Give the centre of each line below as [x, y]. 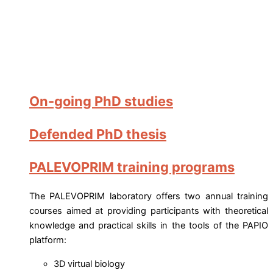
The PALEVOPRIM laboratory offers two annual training [149, 197]
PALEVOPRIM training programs [132, 167]
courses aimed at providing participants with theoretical [149, 211]
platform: [48, 240]
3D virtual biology [89, 264]
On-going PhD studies [101, 101]
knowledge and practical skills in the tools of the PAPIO [149, 226]
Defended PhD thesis [98, 134]
